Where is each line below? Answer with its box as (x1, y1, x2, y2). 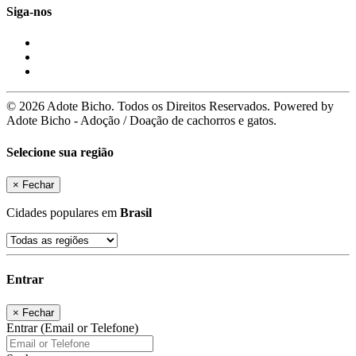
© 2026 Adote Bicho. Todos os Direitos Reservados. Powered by (6, 99, 334, 114)
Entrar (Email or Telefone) (6, 320, 138, 335)
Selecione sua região (6, 145, 114, 159)
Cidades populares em (6, 205, 120, 219)
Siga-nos (6, 5, 52, 19)
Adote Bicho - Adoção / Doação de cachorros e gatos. (6, 114, 277, 128)
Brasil (120, 205, 152, 219)
